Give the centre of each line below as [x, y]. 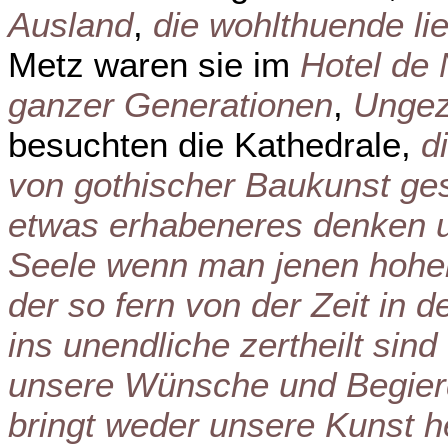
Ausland [70, 25]
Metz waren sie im [154, 65]
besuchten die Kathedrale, [214, 145]
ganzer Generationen [170, 105]
